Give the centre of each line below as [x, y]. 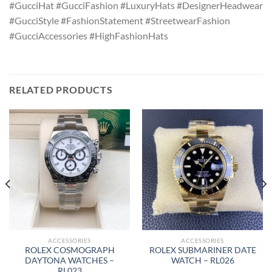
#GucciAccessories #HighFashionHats [89, 35]
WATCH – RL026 [202, 261]
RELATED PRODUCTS [61, 89]
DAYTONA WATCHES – [70, 261]
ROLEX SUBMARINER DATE [202, 250]
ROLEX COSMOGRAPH [70, 250]
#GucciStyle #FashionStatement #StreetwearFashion [120, 20]
